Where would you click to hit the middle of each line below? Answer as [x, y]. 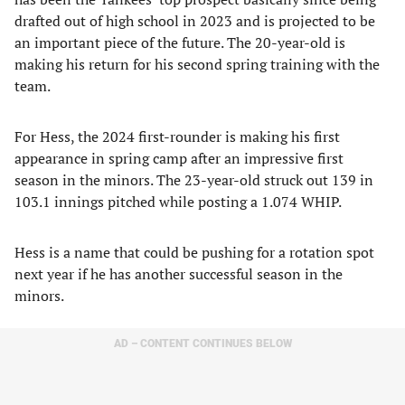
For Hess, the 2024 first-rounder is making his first [177, 137]
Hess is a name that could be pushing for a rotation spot [194, 252]
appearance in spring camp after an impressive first [179, 158]
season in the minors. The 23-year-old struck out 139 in [194, 180]
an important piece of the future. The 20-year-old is [180, 42]
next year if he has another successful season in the [179, 274]
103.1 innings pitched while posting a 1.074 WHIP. [178, 202]
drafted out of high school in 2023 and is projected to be [195, 21]
